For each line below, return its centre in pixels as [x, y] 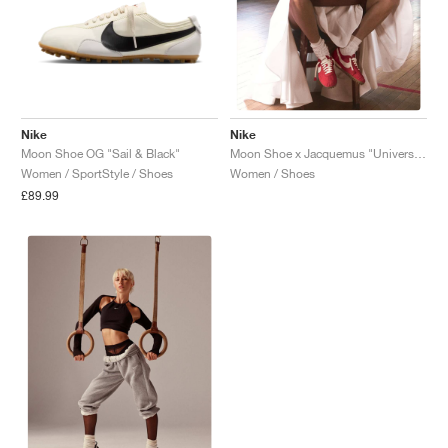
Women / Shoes [272, 173]
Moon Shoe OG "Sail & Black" [100, 153]
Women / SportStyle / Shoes [97, 173]
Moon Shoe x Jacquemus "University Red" [420, 153]
